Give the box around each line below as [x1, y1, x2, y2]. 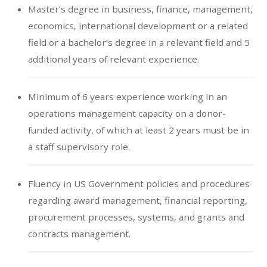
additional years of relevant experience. [27, 53, 199, 66]
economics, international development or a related [27, 20, 248, 32]
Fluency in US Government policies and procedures [27, 177, 250, 190]
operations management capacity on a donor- [27, 107, 226, 119]
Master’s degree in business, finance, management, [27, 3, 253, 15]
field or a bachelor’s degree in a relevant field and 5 [27, 36, 250, 49]
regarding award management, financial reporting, [27, 194, 247, 206]
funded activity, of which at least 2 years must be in [27, 123, 249, 136]
